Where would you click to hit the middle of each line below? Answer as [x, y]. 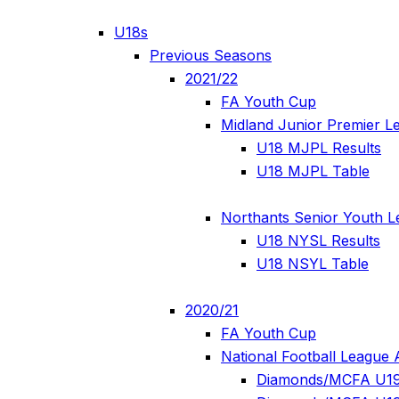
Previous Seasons [211, 56]
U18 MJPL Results [319, 148]
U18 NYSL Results [318, 240]
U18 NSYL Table [313, 263]
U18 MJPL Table [313, 171]
